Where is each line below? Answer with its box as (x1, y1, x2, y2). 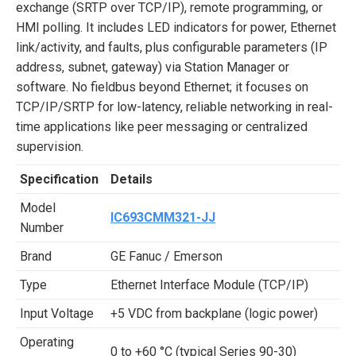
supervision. (16, 138, 83, 154)
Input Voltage (20, 305, 94, 321)
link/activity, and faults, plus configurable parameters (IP (16, 39, 327, 55)
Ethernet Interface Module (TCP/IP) (110, 277, 308, 292)
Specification (20, 171, 99, 187)
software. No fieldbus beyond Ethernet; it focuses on (16, 79, 308, 95)
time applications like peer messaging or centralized (16, 118, 308, 134)
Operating (20, 334, 74, 350)
